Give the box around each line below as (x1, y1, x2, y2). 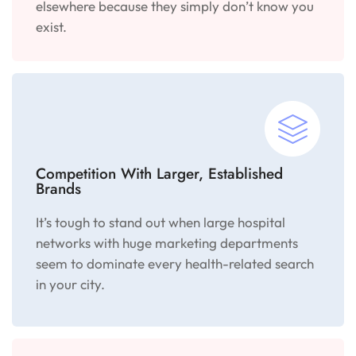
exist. (36, 18, 68, 35)
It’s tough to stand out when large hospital (36, 214, 286, 230)
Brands (36, 178, 81, 199)
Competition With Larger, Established (36, 163, 283, 184)
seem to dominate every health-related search (36, 255, 315, 272)
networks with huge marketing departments (36, 234, 299, 251)
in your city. (36, 276, 106, 292)
